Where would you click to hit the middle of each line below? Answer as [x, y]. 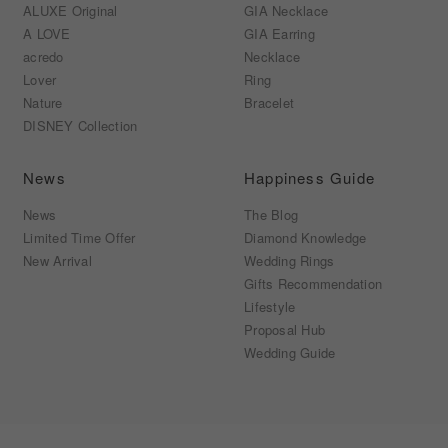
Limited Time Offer [79, 238]
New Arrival [57, 261]
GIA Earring [279, 34]
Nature [43, 103]
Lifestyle [270, 307]
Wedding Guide [290, 353]
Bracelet [269, 103]
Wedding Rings [289, 261]
